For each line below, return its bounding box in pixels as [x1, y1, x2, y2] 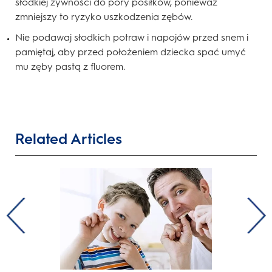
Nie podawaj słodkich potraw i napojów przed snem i [15, 31, 248, 43]
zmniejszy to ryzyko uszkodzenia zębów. [15, 10, 192, 22]
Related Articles [15, 129, 122, 148]
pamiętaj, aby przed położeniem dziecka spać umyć [15, 46, 246, 58]
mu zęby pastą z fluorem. [15, 60, 125, 72]
